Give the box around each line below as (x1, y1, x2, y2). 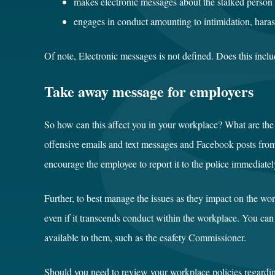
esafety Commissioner (160, 231, 244, 244)
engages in (74, 15, 117, 28)
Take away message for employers (44, 80, 254, 102)
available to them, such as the (44, 231, 160, 244)
